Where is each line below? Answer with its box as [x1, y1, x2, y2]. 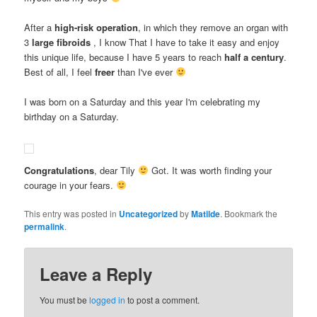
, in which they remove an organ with [138, 20, 289, 34]
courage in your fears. [24, 178, 117, 192]
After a [24, 20, 55, 34]
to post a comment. [125, 294, 200, 306]
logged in [89, 294, 126, 306]
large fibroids [32, 35, 91, 49]
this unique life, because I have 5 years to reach [24, 50, 225, 64]
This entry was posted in [24, 207, 120, 219]
